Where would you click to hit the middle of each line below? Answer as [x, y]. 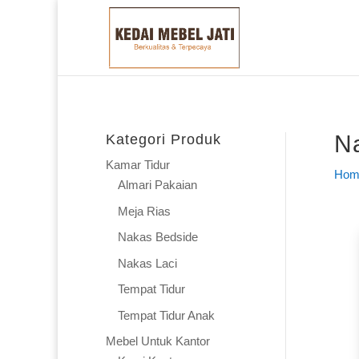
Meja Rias [144, 211]
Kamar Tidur [138, 165]
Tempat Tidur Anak [166, 315]
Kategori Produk [163, 139]
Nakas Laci [147, 263]
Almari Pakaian [157, 185]
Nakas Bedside [158, 237]
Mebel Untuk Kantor [158, 341]
